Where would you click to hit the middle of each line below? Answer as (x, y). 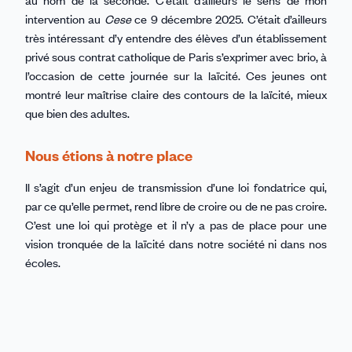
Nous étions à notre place (109, 155)
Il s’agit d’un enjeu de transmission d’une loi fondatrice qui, (176, 187)
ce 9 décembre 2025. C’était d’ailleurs (229, 18)
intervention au (65, 18)
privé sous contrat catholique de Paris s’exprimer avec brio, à (176, 56)
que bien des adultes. (77, 113)
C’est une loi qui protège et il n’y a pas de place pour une (176, 224)
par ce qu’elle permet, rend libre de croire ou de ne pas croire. (176, 205)
